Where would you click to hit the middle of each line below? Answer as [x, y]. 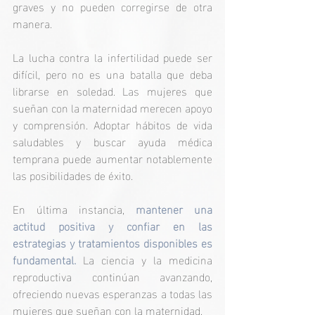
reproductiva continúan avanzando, [112, 276]
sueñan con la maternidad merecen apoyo [112, 107]
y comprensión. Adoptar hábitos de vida [112, 124]
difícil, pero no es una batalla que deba [112, 73]
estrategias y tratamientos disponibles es [112, 242]
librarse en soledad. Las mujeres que [112, 90]
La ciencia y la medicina [144, 259]
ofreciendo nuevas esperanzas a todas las [112, 292]
